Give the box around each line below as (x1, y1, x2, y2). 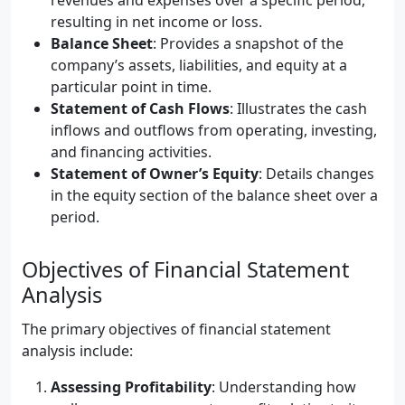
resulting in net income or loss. (51, 12, 262, 32)
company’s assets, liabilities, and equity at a (51, 55, 347, 75)
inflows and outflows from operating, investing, (51, 120, 377, 140)
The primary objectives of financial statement (22, 319, 331, 339)
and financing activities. (51, 142, 212, 162)
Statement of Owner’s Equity (51, 164, 259, 184)
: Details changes (259, 164, 374, 184)
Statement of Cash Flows (51, 99, 230, 118)
